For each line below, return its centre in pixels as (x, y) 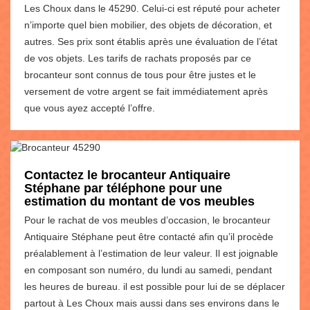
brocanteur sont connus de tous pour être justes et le (140, 74)
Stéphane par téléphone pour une (123, 188)
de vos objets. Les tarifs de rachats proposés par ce (138, 58)
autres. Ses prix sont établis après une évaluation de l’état (151, 41)
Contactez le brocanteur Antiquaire (127, 175)
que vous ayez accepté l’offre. (90, 108)
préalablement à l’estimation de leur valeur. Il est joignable (151, 253)
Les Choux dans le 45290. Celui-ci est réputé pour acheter (152, 8)
